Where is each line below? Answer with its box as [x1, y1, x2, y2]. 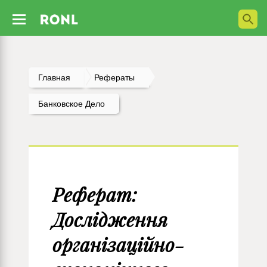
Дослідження [52, 207, 167, 232]
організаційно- [52, 232, 184, 257]
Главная [38, 73, 70, 82]
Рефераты [94, 73, 135, 82]
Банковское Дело [38, 99, 105, 108]
